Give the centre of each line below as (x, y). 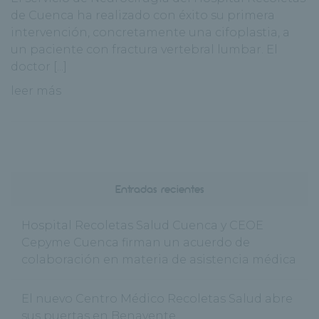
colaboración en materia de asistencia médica (159, 259)
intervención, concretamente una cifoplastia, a (150, 32)
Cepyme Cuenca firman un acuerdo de (136, 242)
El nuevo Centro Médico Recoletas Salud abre (157, 298)
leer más (36, 90)
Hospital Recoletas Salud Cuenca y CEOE (142, 225)
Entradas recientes (159, 188)
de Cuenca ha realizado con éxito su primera (143, 15)
